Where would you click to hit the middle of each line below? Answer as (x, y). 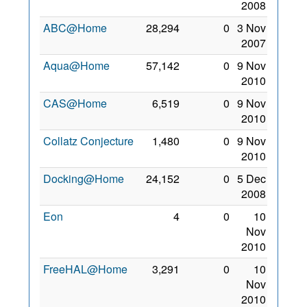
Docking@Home (84, 179)
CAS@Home (75, 103)
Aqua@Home (76, 65)
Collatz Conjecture (88, 141)
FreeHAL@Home (85, 269)
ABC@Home (75, 28)
